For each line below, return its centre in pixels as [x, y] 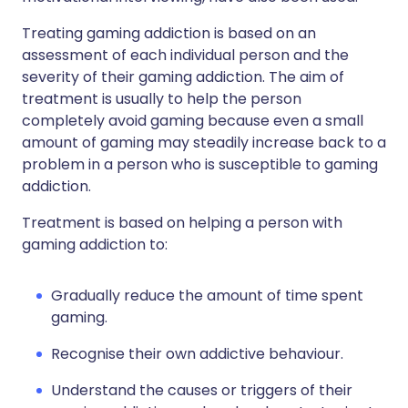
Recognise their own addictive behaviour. [197, 354]
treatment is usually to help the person [162, 99]
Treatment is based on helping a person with [182, 223]
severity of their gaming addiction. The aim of [183, 77]
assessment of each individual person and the [185, 56]
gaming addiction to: [95, 245]
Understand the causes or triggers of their [202, 391]
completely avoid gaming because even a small [193, 121]
